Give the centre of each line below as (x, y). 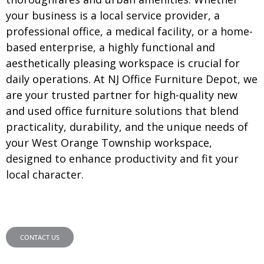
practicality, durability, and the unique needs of (127, 126)
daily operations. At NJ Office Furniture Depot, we (132, 79)
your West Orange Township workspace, (109, 142)
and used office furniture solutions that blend (122, 110)
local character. (45, 174)
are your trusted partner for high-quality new (122, 95)
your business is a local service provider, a (113, 15)
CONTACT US (40, 237)
